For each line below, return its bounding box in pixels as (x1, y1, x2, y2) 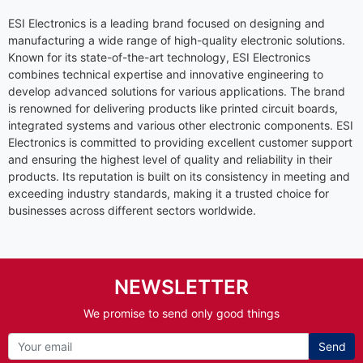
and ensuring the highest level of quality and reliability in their (8, 152, 332, 166)
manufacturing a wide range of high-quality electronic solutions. (8, 32, 345, 47)
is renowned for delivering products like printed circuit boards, (8, 100, 338, 115)
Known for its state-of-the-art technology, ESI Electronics (8, 49, 310, 64)
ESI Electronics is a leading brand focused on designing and (8, 15, 325, 30)
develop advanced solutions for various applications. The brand (8, 83, 345, 98)
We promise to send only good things (83, 305, 280, 320)
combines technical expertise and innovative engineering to (8, 66, 323, 81)
